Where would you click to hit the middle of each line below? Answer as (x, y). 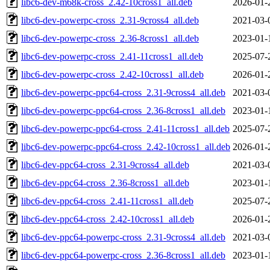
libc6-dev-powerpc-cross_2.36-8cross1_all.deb (110, 38)
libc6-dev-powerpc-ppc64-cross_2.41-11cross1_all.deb (125, 128)
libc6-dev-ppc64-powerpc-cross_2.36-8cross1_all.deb (123, 255)
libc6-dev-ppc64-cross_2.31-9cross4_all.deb (105, 165)
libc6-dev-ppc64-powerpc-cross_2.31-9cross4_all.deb (123, 237)
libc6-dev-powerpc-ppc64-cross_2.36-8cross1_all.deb (123, 110)
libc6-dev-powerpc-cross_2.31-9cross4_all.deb (110, 20)
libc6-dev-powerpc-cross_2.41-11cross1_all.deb (112, 56)
